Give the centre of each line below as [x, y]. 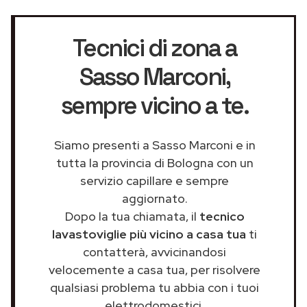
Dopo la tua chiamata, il [132, 216]
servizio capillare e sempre [155, 180]
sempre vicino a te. [155, 105]
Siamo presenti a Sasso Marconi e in [155, 145]
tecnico [222, 216]
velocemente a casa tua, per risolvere [155, 269]
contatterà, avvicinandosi [155, 251]
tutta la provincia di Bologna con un [155, 162]
